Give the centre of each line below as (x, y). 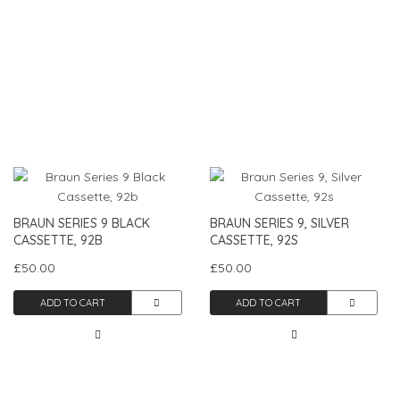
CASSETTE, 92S (254, 240)
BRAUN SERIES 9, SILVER (279, 223)
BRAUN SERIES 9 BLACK (82, 223)
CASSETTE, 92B (58, 240)
